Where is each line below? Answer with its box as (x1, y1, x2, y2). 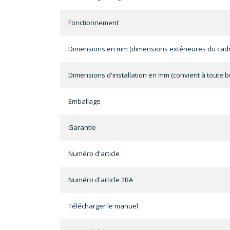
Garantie (68, 123, 96, 132)
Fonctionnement (68, 18, 119, 28)
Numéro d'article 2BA (68, 175, 133, 185)
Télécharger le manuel (68, 201, 138, 211)
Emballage (68, 97, 101, 106)
